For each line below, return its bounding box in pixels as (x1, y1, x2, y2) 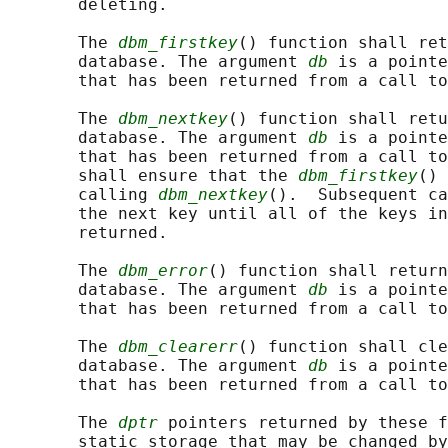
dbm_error (118, 261, 208, 281)
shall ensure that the (8, 166, 298, 186)
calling (8, 185, 158, 205)
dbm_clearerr (118, 337, 238, 357)
